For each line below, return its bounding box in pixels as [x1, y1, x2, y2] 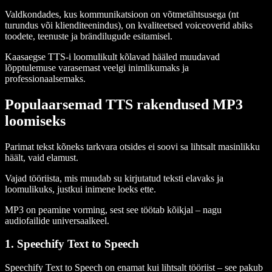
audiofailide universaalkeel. [5, 215, 109, 226]
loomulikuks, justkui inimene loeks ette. [5, 183, 156, 194]
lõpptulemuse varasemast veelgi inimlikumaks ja [5, 62, 189, 73]
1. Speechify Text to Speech [5, 237, 139, 251]
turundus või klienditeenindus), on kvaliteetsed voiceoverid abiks [5, 19, 253, 30]
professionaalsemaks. [5, 73, 86, 84]
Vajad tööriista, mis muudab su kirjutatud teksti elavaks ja [5, 172, 223, 183]
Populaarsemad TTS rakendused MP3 [5, 96, 243, 112]
